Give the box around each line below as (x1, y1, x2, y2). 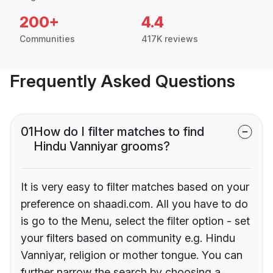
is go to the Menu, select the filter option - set (21, 214, 250, 228)
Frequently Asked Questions (10, 71, 235, 92)
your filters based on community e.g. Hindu (21, 232, 235, 245)
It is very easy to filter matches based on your (21, 180, 249, 194)
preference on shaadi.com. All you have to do (21, 197, 248, 211)
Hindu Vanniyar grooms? (34, 139, 170, 154)
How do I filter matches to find (34, 124, 204, 140)
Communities (19, 34, 75, 44)
